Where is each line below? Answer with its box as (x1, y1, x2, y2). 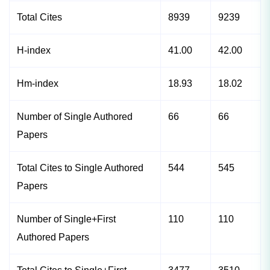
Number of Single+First (17, 214, 116, 225)
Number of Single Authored (17, 111, 133, 122)
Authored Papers (17, 232, 89, 243)
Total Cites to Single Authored (17, 163, 143, 174)
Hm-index (17, 78, 58, 89)
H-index (17, 45, 51, 56)
